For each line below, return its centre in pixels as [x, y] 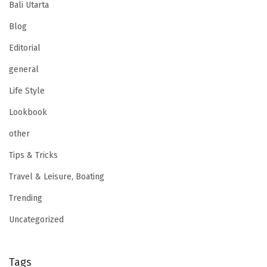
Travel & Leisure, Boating [57, 176]
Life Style [27, 91]
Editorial [25, 48]
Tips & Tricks [33, 155]
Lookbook [28, 112]
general [24, 69]
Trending [26, 198]
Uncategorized [36, 219]
